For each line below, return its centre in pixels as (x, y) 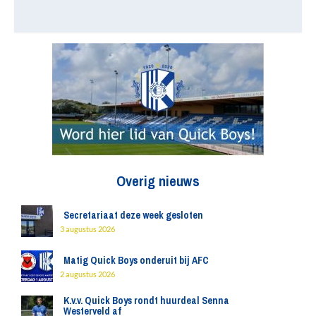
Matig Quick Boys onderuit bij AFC (136, 260)
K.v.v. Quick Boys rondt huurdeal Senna (146, 300)
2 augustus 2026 (87, 274)
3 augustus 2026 (87, 229)
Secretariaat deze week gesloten (133, 215)
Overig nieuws (158, 181)
